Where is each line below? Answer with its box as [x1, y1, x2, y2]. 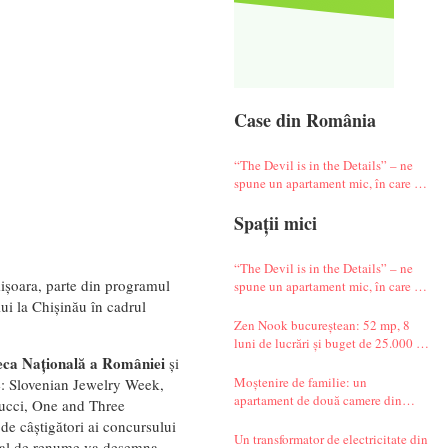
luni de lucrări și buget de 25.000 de [233, 333, 429, 352]
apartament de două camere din [233, 390, 402, 409]
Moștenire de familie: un [233, 372, 367, 391]
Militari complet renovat [233, 408, 367, 427]
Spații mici [233, 209, 317, 236]
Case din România [233, 106, 376, 133]
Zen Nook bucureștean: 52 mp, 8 [233, 315, 410, 334]
